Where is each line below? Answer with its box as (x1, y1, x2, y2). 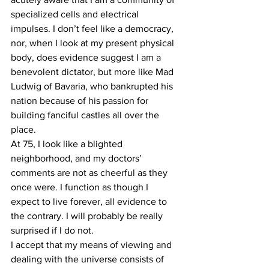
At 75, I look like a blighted (11, 139, 125, 150)
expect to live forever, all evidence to (11, 196, 169, 207)
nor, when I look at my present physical (11, 38, 177, 49)
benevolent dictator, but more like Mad (11, 67, 176, 77)
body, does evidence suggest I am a (11, 52, 163, 63)
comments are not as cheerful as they (11, 168, 170, 178)
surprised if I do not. (11, 225, 94, 236)
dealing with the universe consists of (11, 254, 166, 265)
